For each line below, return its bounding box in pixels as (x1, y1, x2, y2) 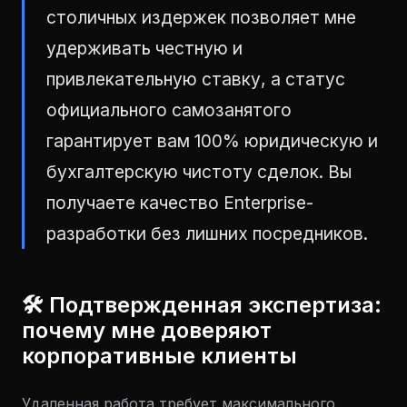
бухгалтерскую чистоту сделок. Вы (46, 161, 352, 183)
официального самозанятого (46, 99, 292, 121)
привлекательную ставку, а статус (46, 68, 345, 90)
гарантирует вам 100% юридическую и (46, 130, 378, 152)
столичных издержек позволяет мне (46, 6, 356, 28)
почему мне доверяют (22, 317, 272, 343)
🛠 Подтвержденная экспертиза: (22, 292, 382, 318)
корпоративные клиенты (22, 342, 297, 369)
